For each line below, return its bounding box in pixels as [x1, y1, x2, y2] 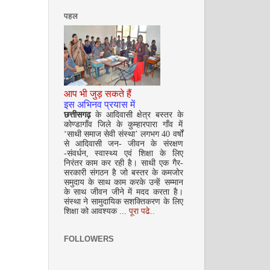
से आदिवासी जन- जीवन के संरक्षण [63, 139, 183, 148]
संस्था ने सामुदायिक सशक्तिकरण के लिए [63, 196, 183, 206]
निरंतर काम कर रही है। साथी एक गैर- [63, 158, 183, 168]
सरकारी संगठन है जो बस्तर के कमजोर [63, 168, 183, 177]
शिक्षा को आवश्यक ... [63, 206, 129, 216]
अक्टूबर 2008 [96, 204, 139, 213]
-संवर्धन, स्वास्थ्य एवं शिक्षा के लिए [63, 148, 183, 158]
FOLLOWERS [63, 234, 114, 243]
